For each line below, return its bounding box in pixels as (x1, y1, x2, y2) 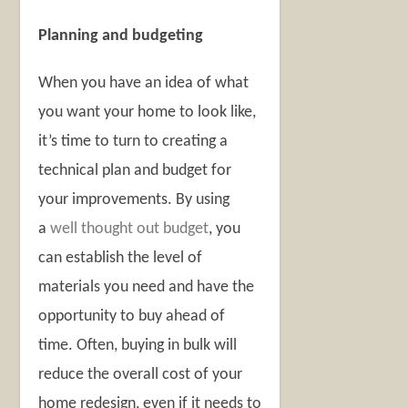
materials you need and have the (38, 279, 255, 297)
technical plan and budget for (38, 162, 232, 180)
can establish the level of (38, 250, 203, 268)
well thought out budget (50, 220, 209, 239)
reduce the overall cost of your (38, 366, 243, 384)
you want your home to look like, (38, 104, 257, 122)
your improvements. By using (38, 191, 230, 209)
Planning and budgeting (38, 27, 204, 46)
